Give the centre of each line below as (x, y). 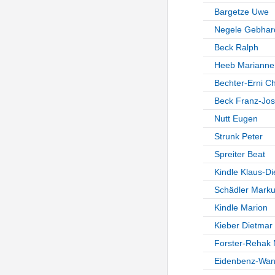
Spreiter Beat (239, 154)
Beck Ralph (236, 48)
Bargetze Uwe (241, 12)
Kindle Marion (241, 208)
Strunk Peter (238, 137)
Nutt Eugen (236, 119)
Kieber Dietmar (243, 226)
